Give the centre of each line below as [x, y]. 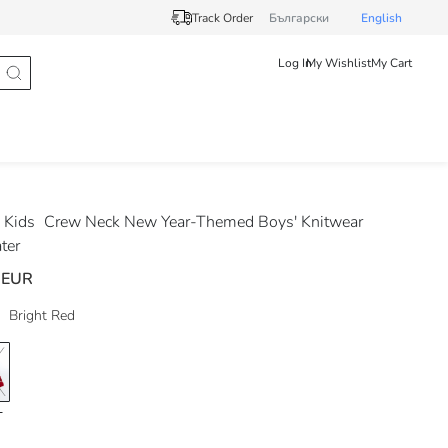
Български [299, 17]
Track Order [222, 17]
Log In [295, 63]
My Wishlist [338, 63]
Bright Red [42, 315]
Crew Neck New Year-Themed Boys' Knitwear [203, 222]
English [381, 17]
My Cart [391, 63]
